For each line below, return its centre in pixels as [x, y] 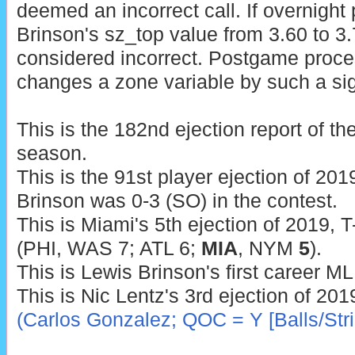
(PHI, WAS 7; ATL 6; [109, 249]
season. [52, 154]
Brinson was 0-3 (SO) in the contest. [177, 201]
